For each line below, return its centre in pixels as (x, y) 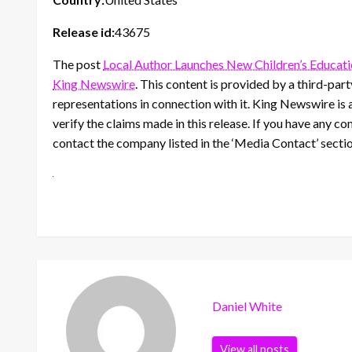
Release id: (84, 31)
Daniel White (247, 306)
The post (78, 64)
